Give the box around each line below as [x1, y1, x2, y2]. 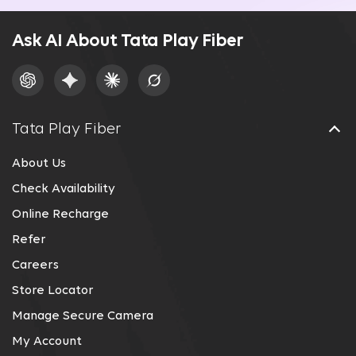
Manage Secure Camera [12, 309, 153, 323]
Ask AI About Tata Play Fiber [12, 32, 243, 51]
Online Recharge [12, 207, 109, 221]
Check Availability [12, 182, 115, 195]
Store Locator [12, 284, 94, 297]
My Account [12, 335, 82, 348]
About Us [12, 157, 66, 170]
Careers [12, 258, 59, 272]
